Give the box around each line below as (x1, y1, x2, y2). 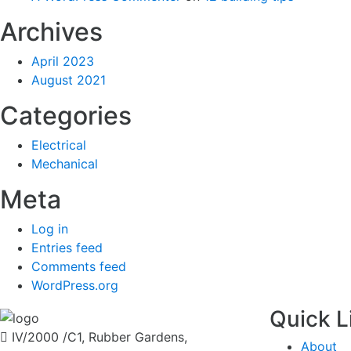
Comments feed (31, 259, 126, 275)
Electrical (31, 137, 86, 154)
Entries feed (31, 240, 103, 256)
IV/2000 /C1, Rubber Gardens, (8, 328, 187, 345)
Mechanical (31, 156, 98, 172)
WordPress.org (31, 277, 118, 294)
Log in (31, 221, 68, 237)
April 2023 (31, 53, 94, 70)
